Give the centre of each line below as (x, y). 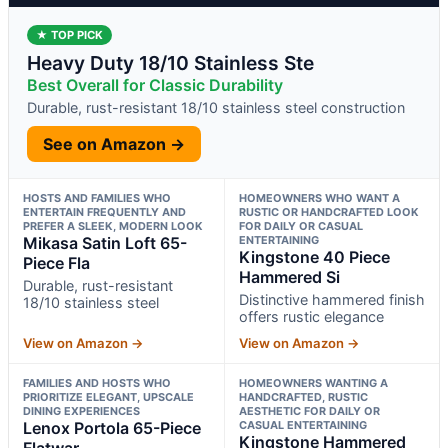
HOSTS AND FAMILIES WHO (97, 197)
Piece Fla (56, 262)
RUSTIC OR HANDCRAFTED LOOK (328, 211)
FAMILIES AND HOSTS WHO (97, 382)
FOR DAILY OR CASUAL (300, 225)
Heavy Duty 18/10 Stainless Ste (170, 62)
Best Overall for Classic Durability (155, 84)
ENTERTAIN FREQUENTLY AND (104, 211)
